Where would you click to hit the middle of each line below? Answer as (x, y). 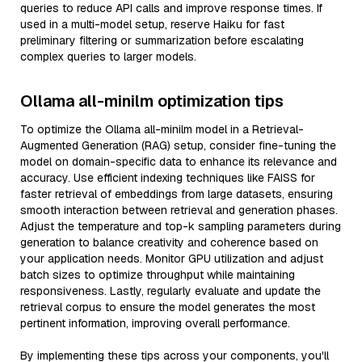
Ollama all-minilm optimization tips (152, 101)
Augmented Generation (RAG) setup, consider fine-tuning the (178, 145)
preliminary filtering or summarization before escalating (162, 40)
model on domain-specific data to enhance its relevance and (179, 162)
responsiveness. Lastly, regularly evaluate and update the (170, 291)
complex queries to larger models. (108, 57)
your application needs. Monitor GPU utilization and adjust (172, 259)
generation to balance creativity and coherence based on (169, 242)
